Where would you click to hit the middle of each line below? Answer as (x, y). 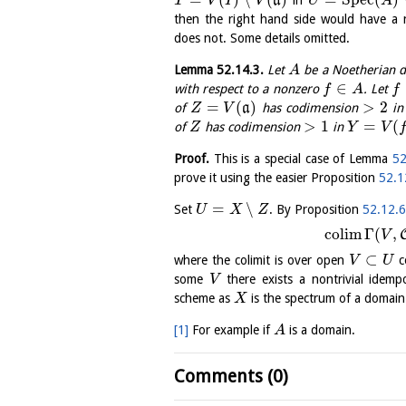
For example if (231, 329)
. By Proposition (316, 209)
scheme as (204, 298)
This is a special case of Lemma (301, 158)
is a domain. (320, 329)
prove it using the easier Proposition (276, 177)
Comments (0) (231, 376)
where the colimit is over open (261, 260)
